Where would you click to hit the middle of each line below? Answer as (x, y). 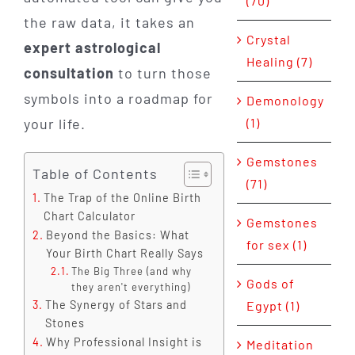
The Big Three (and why (132, 271)
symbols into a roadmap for (118, 98)
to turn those (162, 73)
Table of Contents (95, 173)
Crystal (268, 40)
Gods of (270, 284)
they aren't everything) (131, 286)
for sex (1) (276, 245)
